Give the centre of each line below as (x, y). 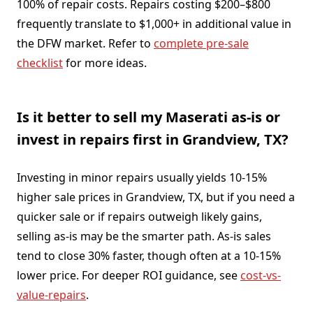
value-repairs (51, 294)
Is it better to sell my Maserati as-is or (148, 117)
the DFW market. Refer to (85, 43)
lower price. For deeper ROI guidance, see (129, 275)
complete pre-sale (201, 43)
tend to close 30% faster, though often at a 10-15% (149, 255)
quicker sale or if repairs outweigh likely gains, (139, 216)
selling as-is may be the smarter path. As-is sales (144, 236)
